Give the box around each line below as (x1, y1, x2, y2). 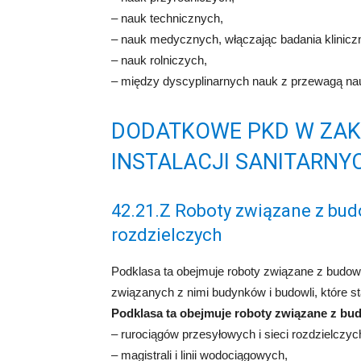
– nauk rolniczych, (111, 53, 207, 67)
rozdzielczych (111, 225, 222, 245)
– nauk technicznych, (111, 11, 223, 25)
